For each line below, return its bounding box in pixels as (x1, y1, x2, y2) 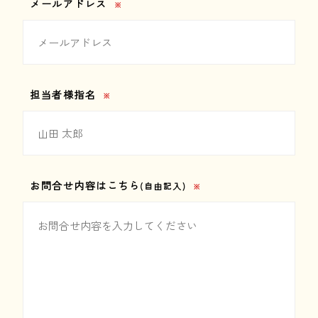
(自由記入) (140, 179, 187, 192)
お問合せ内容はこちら (30, 177, 141, 192)
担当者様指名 (30, 87, 97, 102)
